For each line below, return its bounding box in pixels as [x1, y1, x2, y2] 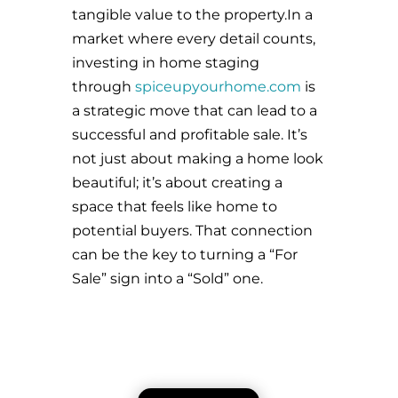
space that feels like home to [71, 198, 277, 215]
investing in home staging [71, 54, 259, 71]
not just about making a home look [71, 150, 323, 167]
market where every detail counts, [71, 30, 315, 47]
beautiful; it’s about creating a [71, 174, 283, 191]
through [71, 78, 135, 95]
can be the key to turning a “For [71, 246, 298, 263]
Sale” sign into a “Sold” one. [71, 270, 263, 287]
